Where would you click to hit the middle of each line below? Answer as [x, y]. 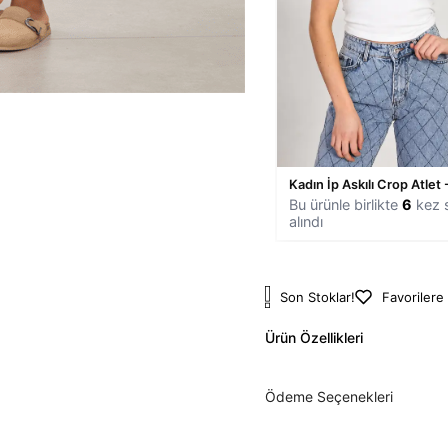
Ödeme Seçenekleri [329, 396]
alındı [306, 221]
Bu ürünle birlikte [345, 204]
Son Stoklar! [318, 296]
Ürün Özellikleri [314, 337]
